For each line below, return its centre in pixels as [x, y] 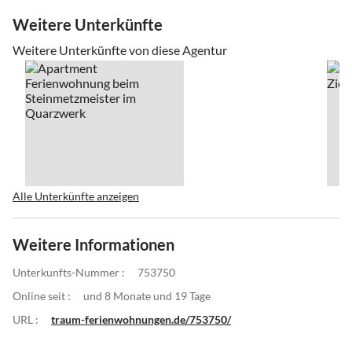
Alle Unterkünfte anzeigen [76, 196]
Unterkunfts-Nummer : [69, 272]
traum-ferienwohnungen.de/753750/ [141, 319]
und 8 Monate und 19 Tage [147, 295]
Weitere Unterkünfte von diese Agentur [120, 49]
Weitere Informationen [93, 244]
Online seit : [42, 295]
